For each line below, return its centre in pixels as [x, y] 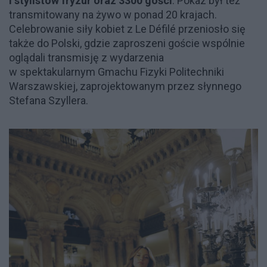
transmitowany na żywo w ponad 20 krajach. [113, 14]
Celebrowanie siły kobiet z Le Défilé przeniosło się [127, 29]
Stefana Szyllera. [49, 100]
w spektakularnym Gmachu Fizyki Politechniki [117, 72]
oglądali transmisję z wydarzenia [86, 57]
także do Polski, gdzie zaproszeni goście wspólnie [127, 43]
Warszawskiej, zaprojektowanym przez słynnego [125, 86]
